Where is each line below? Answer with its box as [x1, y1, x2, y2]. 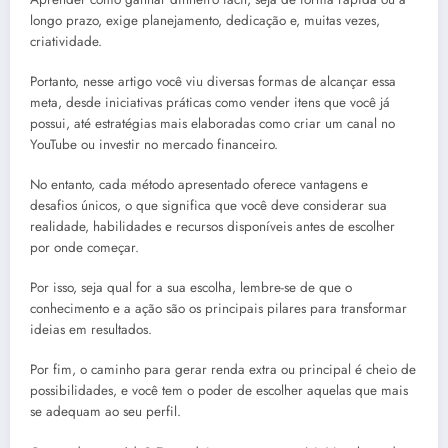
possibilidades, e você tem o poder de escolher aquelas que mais [30, 381, 408, 401]
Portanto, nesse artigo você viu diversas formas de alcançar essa [30, 71, 396, 91]
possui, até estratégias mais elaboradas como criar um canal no [30, 113, 395, 133]
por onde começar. [30, 238, 139, 258]
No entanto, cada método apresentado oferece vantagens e [30, 175, 368, 195]
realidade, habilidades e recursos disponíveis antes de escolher [30, 217, 395, 237]
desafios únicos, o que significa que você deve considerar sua [30, 196, 387, 216]
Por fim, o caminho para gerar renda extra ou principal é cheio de [30, 360, 416, 380]
